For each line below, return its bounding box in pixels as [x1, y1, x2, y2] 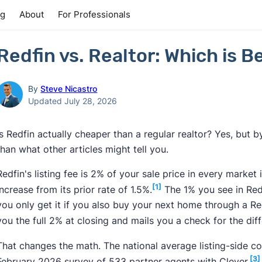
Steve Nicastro [40, 83, 98, 94]
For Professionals [58, 9, 130, 20]
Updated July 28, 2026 [28, 95, 118, 106]
